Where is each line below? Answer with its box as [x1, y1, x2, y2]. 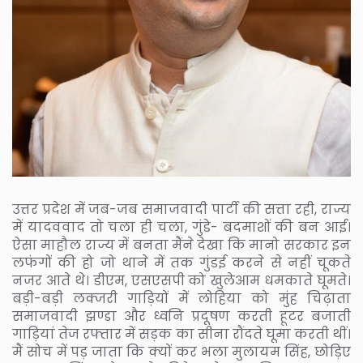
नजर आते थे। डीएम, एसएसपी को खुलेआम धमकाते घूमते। [12, 271, 351, 290]
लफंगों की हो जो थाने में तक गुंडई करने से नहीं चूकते [12, 253, 351, 272]
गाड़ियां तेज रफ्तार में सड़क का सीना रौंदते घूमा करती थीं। [12, 324, 351, 344]
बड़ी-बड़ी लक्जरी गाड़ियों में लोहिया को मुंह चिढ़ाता [12, 288, 351, 308]
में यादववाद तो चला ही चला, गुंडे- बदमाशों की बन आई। [12, 217, 351, 237]
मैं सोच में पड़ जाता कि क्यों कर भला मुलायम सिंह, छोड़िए [12, 342, 351, 361]
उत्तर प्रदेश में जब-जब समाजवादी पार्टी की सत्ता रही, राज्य [12, 199, 351, 219]
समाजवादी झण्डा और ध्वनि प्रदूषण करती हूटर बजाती [12, 306, 351, 326]
